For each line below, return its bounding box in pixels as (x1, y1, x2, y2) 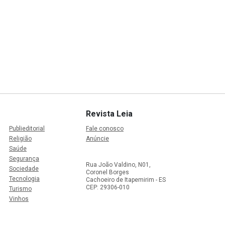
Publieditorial (9, 125, 45, 133)
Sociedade (9, 165, 39, 173)
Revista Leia (86, 109, 133, 119)
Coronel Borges (86, 169, 129, 176)
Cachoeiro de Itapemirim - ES (86, 176, 166, 184)
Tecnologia (9, 175, 40, 183)
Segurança (9, 155, 39, 163)
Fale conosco (86, 125, 124, 133)
